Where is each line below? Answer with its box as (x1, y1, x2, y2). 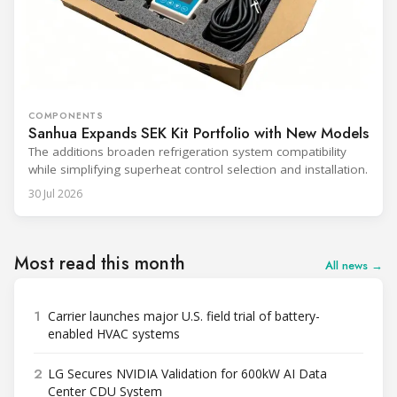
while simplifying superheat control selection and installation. (28, 161, 368, 178)
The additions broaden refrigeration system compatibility (28, 144, 346, 160)
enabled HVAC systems (48, 325, 180, 343)
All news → (325, 257, 383, 275)
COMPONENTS (28, 109, 104, 123)
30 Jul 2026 (28, 186, 82, 202)
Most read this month (14, 251, 185, 277)
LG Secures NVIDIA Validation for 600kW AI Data (48, 365, 327, 383)
